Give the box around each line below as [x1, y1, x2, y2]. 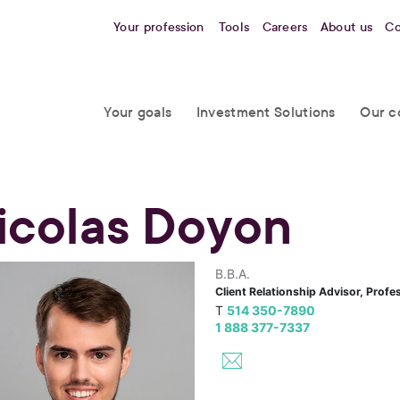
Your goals [104, 104, 172, 121]
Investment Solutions [196, 104, 336, 121]
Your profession [113, 19, 204, 35]
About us [320, 19, 373, 35]
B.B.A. [214, 266, 250, 282]
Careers [262, 19, 308, 35]
